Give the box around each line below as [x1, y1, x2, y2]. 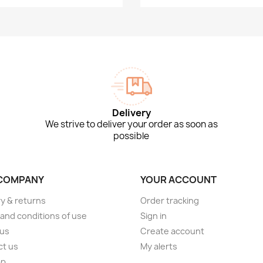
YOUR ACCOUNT [140, 173, 217, 187]
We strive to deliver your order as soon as [45, 118, 218, 131]
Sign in [140, 210, 167, 222]
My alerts [140, 241, 177, 252]
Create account [140, 225, 204, 237]
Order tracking [140, 195, 199, 207]
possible [113, 130, 150, 143]
